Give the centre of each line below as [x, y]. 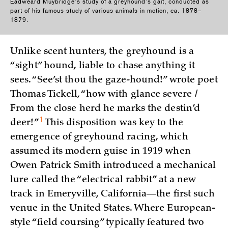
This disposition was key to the [113, 123]
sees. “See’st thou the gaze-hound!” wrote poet [114, 81]
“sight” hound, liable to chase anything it [103, 66]
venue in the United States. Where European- [113, 209]
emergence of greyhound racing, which [99, 138]
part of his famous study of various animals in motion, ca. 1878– [106, 11]
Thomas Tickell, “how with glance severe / [104, 95]
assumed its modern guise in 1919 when [101, 152]
